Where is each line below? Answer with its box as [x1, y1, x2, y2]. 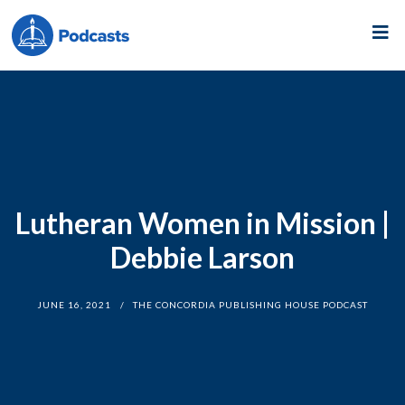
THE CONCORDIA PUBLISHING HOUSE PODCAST [132, 298, 368, 310]
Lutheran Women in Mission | [14, 204, 390, 240]
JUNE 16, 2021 [36, 298, 111, 310]
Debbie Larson [109, 239, 295, 275]
